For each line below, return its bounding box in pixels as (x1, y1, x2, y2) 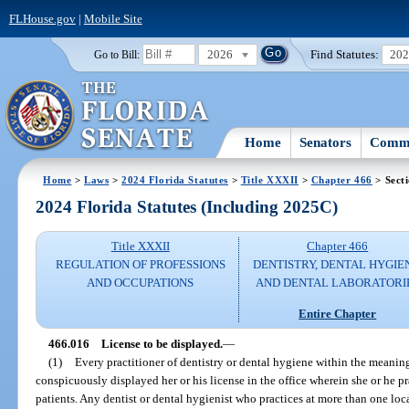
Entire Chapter (299, 306, 377, 320)
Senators (299, 134, 352, 150)
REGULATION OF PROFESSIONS (55, 257, 225, 272)
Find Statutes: (310, 47, 380, 61)
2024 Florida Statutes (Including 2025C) (36, 197, 339, 217)
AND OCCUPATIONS (87, 276, 194, 290)
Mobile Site (83, 11, 142, 26)
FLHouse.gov (8, 11, 76, 26)
